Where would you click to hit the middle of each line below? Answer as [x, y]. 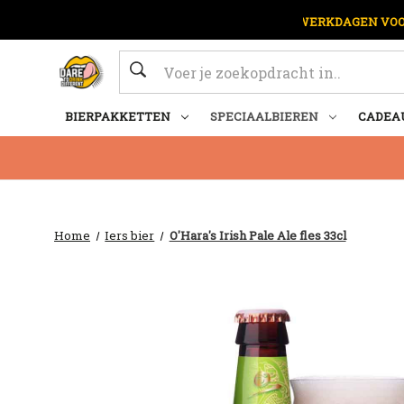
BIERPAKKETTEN [118, 117]
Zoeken [146, 61]
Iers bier [130, 236]
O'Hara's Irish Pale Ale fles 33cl [257, 236]
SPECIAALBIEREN [264, 117]
